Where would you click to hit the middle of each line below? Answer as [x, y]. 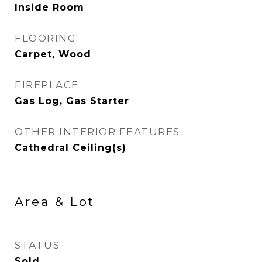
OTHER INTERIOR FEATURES [97, 132]
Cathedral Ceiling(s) [70, 148]
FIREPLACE [47, 85]
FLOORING [45, 38]
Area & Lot [55, 201]
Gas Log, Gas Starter [72, 101]
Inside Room [49, 7]
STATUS [37, 245]
